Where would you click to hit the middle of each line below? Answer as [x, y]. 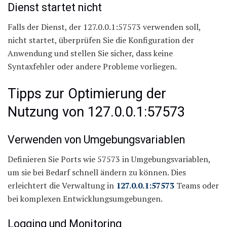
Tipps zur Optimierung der [87, 94]
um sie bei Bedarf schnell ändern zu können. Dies [97, 173]
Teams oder [197, 186]
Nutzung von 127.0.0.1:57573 [96, 112]
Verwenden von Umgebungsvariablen [96, 139]
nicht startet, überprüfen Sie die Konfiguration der [101, 40]
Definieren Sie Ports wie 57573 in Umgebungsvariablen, [109, 159]
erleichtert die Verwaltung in [62, 186]
